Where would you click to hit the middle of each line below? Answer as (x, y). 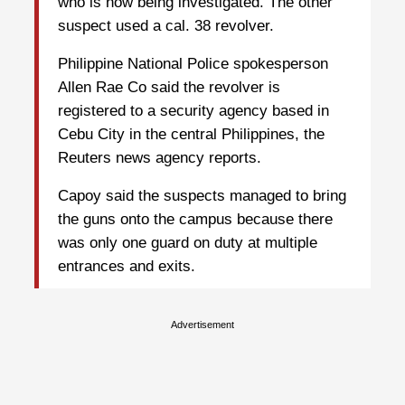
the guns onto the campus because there (195, 220)
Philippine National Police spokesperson (193, 64)
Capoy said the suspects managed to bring (202, 196)
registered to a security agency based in (193, 111)
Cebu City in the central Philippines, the (191, 135)
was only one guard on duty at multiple (188, 243)
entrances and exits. (127, 267)
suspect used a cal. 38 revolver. (166, 26)
